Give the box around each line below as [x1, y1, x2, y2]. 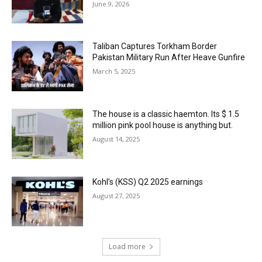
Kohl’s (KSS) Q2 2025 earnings [92, 177, 204, 187]
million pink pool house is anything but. [92, 120, 233, 130]
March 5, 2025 [92, 67, 136, 76]
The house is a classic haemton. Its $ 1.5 [92, 109, 240, 119]
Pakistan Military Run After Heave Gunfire [92, 53, 246, 63]
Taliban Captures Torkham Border [92, 42, 218, 51]
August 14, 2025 [92, 135, 140, 144]
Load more [108, 242, 146, 252]
